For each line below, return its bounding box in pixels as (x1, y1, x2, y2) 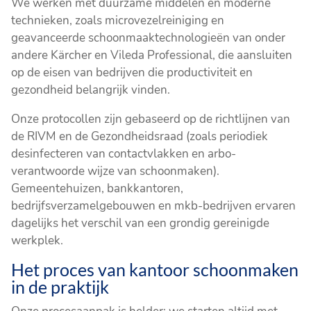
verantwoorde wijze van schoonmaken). (11, 162, 220, 179)
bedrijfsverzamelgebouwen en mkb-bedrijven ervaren (11, 197, 296, 214)
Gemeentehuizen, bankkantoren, (11, 180, 184, 196)
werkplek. (11, 232, 64, 249)
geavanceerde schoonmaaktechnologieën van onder (11, 29, 286, 46)
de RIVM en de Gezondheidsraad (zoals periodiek (11, 128, 269, 144)
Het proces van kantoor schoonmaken (11, 258, 299, 280)
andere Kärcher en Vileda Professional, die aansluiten (11, 47, 293, 63)
